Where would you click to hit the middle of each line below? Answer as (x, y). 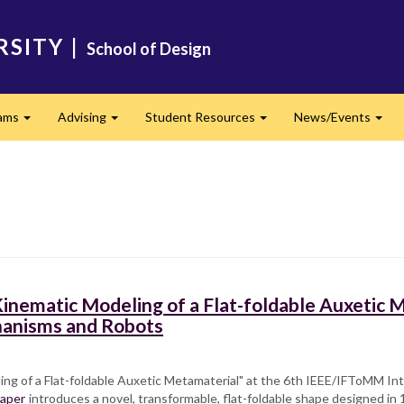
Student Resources (201, 117)
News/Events (333, 117)
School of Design (149, 49)
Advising (83, 117)
